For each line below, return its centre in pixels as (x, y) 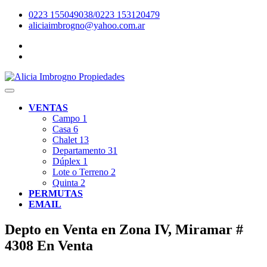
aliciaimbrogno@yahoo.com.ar (87, 25)
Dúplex (68, 161)
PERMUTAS (56, 193)
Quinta (66, 183)
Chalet (66, 140)
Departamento (80, 150)
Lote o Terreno (82, 172)
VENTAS (48, 108)
